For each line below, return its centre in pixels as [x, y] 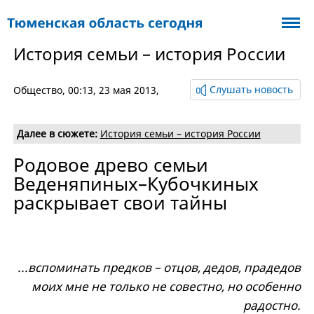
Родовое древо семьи [110, 165]
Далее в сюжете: [57, 134]
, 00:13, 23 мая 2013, [110, 90]
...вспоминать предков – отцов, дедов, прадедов [159, 268]
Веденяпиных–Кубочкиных [136, 184]
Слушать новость [252, 89]
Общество [37, 90]
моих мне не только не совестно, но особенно [166, 287]
